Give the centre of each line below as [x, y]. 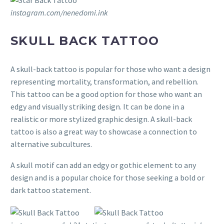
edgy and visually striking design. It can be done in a [97, 106]
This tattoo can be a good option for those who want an [106, 94]
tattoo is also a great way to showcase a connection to [104, 131]
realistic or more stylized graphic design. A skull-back [101, 119]
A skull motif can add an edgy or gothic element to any [103, 165]
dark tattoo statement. [51, 190]
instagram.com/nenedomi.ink [59, 12]
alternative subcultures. [51, 144]
